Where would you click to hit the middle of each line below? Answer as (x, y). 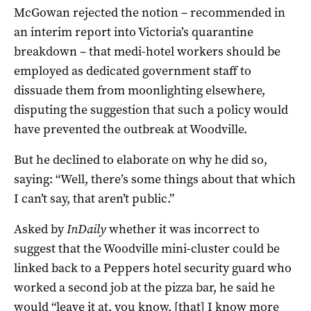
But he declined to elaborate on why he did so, (141, 159)
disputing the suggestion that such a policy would (151, 109)
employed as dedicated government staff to (133, 70)
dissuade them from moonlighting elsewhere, (140, 90)
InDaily (86, 229)
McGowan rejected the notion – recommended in (150, 12)
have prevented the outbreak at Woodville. (131, 129)
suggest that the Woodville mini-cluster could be (147, 248)
